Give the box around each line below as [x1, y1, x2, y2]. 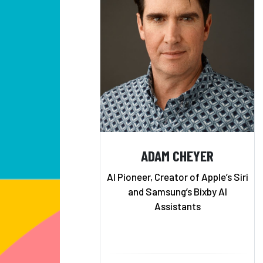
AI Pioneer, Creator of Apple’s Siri [106, 170, 248, 183]
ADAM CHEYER [141, 146, 214, 164]
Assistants [154, 200, 201, 212]
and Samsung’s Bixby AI [127, 185, 227, 197]
